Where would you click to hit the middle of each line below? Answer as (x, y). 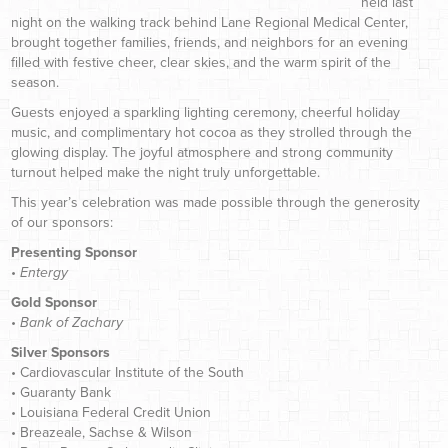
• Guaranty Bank (61, 392)
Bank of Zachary (71, 322)
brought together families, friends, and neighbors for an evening (209, 42)
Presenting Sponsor (74, 252)
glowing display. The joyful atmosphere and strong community (202, 152)
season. (35, 82)
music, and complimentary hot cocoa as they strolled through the (211, 132)
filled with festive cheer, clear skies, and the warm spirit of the (201, 62)
